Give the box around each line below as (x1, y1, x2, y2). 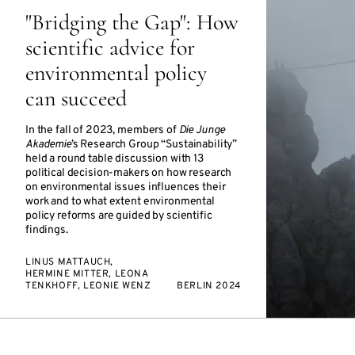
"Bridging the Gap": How (25, 9, 239, 36)
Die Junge (178, 124, 226, 137)
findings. (25, 223, 68, 237)
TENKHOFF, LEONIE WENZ (25, 280, 151, 292)
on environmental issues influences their (25, 181, 226, 194)
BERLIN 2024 (177, 280, 241, 292)
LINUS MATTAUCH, (25, 256, 113, 269)
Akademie (25, 138, 71, 151)
